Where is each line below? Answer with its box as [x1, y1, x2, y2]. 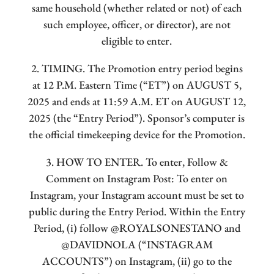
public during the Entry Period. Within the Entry [28, 204, 245, 219]
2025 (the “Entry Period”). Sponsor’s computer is [29, 111, 245, 125]
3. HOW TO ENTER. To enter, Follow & [45, 155, 228, 169]
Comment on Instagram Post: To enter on [46, 171, 228, 186]
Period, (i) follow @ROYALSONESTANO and [33, 221, 240, 235]
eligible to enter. [102, 34, 172, 48]
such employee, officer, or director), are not [43, 17, 231, 32]
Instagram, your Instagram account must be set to [29, 188, 244, 202]
